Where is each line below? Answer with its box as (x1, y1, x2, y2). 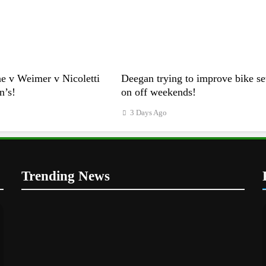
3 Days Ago (130, 107, 167, 117)
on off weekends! (121, 85, 196, 98)
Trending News (21, 167, 110, 183)
